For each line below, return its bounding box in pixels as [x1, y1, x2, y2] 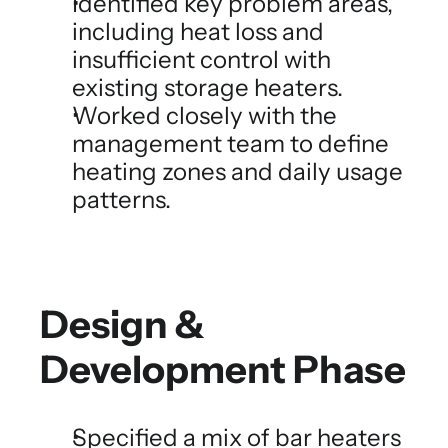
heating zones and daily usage [72, 157, 403, 186]
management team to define [72, 129, 389, 158]
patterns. [72, 185, 171, 214]
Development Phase [40, 346, 406, 393]
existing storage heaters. [72, 73, 343, 102]
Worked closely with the [72, 101, 337, 130]
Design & [40, 301, 204, 348]
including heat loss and [72, 17, 324, 46]
